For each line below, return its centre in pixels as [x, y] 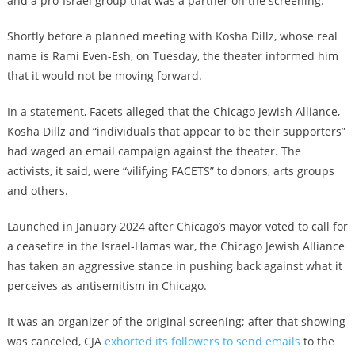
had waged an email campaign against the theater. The [154, 151]
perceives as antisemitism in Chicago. [107, 285]
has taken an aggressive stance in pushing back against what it [174, 265]
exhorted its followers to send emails [202, 341]
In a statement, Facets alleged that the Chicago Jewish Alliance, [173, 111]
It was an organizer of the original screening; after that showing [176, 321]
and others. [37, 190]
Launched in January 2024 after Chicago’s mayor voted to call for [177, 226]
